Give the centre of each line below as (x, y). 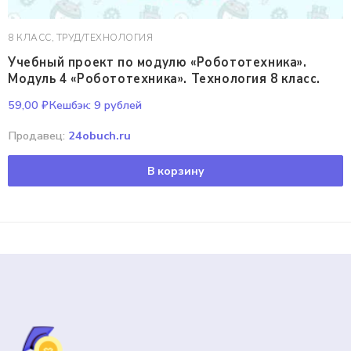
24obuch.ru (100, 136)
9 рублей (116, 105)
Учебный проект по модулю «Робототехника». (157, 63)
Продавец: (38, 136)
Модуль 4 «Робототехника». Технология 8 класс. (164, 78)
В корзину (175, 171)
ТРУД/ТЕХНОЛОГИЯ (104, 38)
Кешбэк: (70, 105)
